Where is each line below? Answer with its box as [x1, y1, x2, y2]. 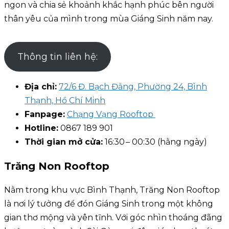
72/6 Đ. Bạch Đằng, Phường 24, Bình [59, 81, 207, 91]
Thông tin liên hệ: [17, 51, 98, 62]
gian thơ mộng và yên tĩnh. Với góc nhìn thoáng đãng [4, 213, 222, 223]
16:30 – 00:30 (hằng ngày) [103, 136, 207, 147]
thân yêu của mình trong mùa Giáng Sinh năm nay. [4, 13, 213, 24]
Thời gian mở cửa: [25, 136, 103, 147]
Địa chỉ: [25, 81, 57, 91]
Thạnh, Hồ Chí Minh [25, 95, 105, 105]
